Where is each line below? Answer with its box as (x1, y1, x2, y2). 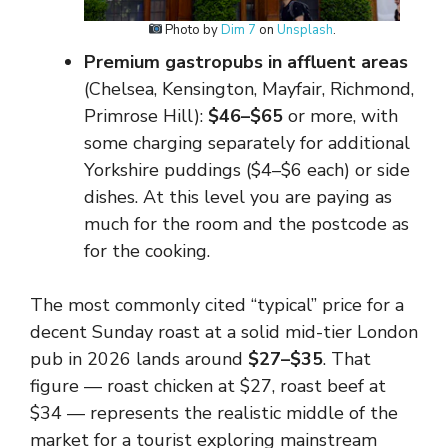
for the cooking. (84, 239, 210, 263)
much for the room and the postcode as (84, 212, 409, 236)
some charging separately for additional (84, 131, 410, 155)
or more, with (283, 104, 398, 128)
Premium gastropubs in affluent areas (84, 50, 408, 74)
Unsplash (277, 21, 334, 39)
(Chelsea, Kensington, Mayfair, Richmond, (84, 77, 414, 101)
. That (323, 347, 371, 371)
